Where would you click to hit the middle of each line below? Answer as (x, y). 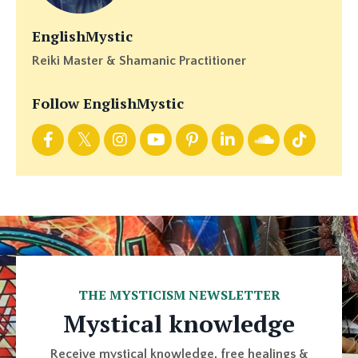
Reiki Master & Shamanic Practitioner (139, 61)
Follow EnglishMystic (108, 103)
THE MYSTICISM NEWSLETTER (179, 295)
